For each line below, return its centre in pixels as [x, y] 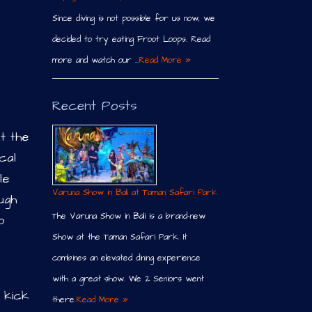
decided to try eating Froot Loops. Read [131, 39]
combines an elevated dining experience [126, 258]
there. [64, 300]
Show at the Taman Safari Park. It [119, 237]
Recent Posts [94, 106]
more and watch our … [95, 60]
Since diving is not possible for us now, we [133, 18]
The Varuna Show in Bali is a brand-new [128, 217]
